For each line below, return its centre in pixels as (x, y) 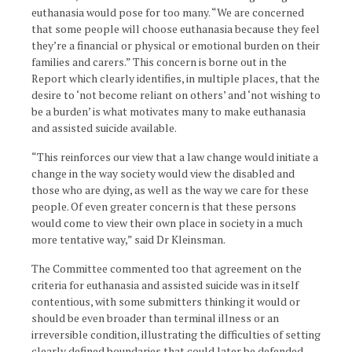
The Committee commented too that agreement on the (167, 268)
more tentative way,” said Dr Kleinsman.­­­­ (128, 239)
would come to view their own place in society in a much (167, 223)
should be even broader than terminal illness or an (155, 318)
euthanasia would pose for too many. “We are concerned (168, 12)
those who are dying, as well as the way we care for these (170, 190)
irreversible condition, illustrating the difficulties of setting (176, 334)
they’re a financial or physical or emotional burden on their (176, 45)
